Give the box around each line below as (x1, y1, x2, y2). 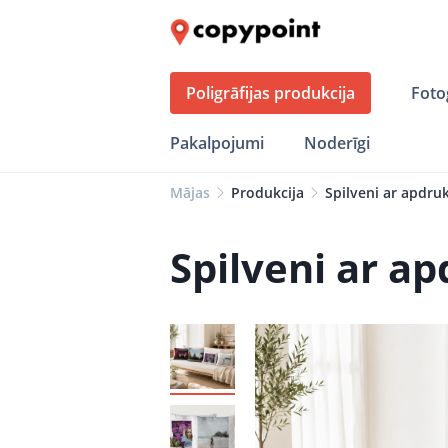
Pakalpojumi (170, 132, 264, 154)
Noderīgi (304, 132, 370, 154)
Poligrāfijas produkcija (186, 82, 355, 104)
